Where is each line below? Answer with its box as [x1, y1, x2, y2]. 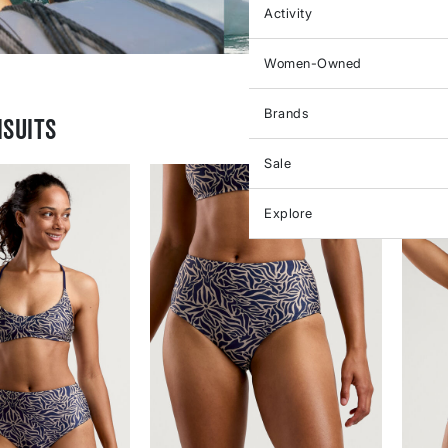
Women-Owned [264, 55, 362, 71]
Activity [264, 5, 312, 21]
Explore [264, 205, 313, 221]
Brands [264, 105, 308, 121]
